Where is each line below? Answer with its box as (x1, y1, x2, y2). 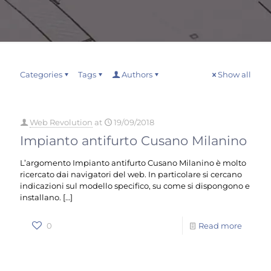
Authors (122, 70, 152, 79)
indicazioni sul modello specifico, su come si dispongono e (20, 181, 250, 191)
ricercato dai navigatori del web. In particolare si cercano (20, 169, 242, 179)
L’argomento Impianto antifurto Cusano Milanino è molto (20, 158, 246, 168)
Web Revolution (30, 117, 93, 127)
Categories (20, 70, 62, 79)
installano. (20, 192, 61, 202)
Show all (218, 70, 251, 79)
